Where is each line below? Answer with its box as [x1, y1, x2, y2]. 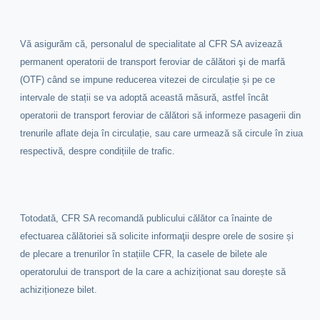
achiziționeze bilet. [20, 284, 98, 295]
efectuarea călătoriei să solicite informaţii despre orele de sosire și [20, 230, 294, 241]
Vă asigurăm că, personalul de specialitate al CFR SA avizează [20, 39, 283, 50]
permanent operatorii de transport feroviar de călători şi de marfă [20, 56, 286, 68]
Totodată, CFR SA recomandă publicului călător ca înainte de [20, 212, 273, 224]
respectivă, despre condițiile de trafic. [20, 146, 176, 157]
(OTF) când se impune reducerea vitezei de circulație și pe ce [20, 74, 276, 86]
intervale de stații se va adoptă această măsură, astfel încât [20, 92, 269, 104]
